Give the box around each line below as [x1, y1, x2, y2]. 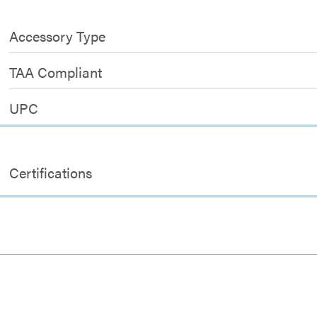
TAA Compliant [9, 61, 103, 82]
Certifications [9, 161, 93, 183]
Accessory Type [9, 25, 106, 46]
